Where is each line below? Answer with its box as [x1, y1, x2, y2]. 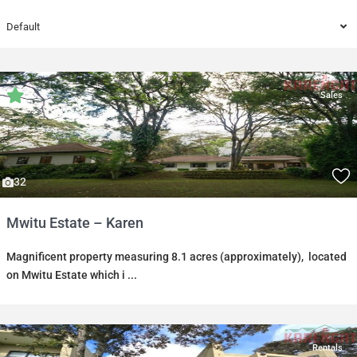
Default [6, 21, 40, 33]
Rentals [312, 343, 343, 353]
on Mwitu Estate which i [6, 269, 127, 281]
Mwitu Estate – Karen [6, 214, 143, 231]
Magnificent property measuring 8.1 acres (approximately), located [6, 250, 347, 263]
